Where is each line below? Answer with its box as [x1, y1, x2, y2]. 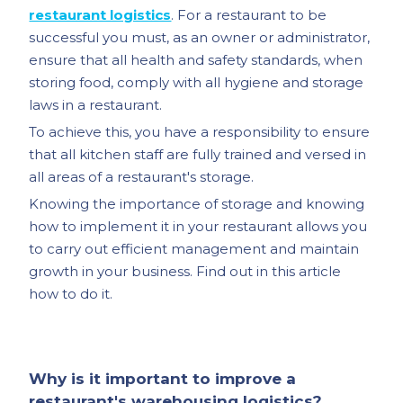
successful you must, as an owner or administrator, [29, 29, 371, 46]
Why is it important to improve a [29, 370, 297, 388]
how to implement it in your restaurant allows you [29, 218, 368, 235]
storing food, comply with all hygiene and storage [29, 74, 364, 91]
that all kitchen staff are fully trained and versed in [29, 146, 367, 163]
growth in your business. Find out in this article [29, 263, 342, 280]
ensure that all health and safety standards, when [29, 51, 363, 68]
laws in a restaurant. [29, 96, 163, 113]
